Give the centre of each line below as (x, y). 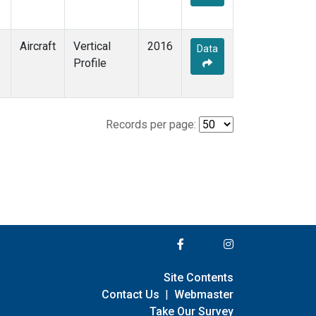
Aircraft (38, 47)
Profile (90, 63)
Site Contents (199, 277)
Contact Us (130, 294)
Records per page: (151, 125)
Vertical (92, 47)
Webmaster (204, 294)
